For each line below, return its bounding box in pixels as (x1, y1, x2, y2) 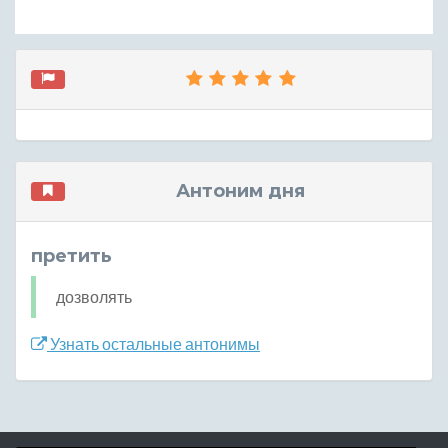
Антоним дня (176, 179, 306, 202)
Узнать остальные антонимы (47, 333, 260, 353)
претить (31, 244, 112, 267)
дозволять (56, 286, 132, 306)
